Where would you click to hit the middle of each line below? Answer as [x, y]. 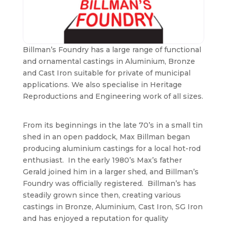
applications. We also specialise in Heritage [102, 85]
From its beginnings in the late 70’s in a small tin [112, 125]
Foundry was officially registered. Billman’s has [109, 184]
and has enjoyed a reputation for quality [95, 219]
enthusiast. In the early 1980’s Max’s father [102, 160]
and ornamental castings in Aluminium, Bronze [109, 62]
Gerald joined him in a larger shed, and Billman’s [110, 172]
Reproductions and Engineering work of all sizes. [113, 97]
